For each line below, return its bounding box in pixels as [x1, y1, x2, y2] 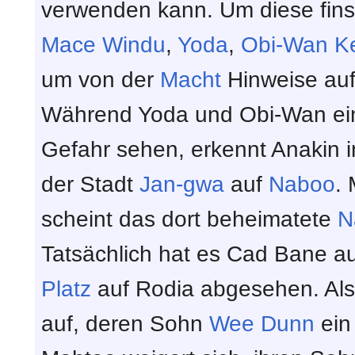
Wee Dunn [209, 311, 315, 336]
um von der [41, 67, 160, 92]
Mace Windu [41, 32, 166, 57]
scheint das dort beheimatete [41, 206, 338, 231]
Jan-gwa [139, 171, 224, 197]
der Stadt [41, 171, 139, 197]
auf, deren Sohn [41, 311, 209, 336]
